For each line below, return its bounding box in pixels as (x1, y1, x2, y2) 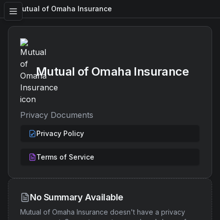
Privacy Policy (36, 129, 84, 137)
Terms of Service (36, 153, 94, 161)
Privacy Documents (20, 110, 93, 120)
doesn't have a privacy (108, 208, 185, 216)
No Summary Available (30, 192, 123, 202)
